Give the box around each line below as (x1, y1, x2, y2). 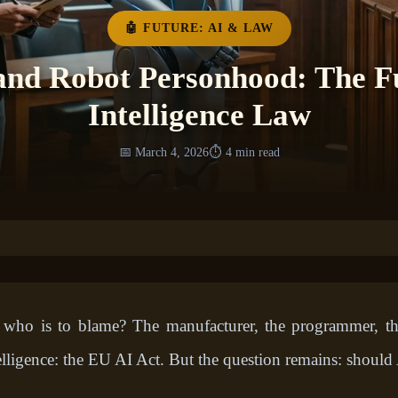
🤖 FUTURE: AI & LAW (124, 21, 274, 36)
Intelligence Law (87, 98, 311, 133)
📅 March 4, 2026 (118, 145, 209, 160)
